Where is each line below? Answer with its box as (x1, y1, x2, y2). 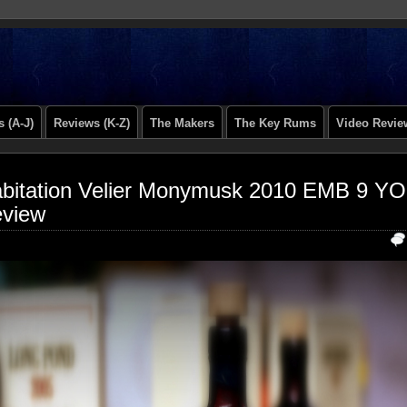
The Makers (150, 116, 214, 130)
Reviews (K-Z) (54, 116, 130, 130)
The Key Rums (234, 116, 316, 130)
